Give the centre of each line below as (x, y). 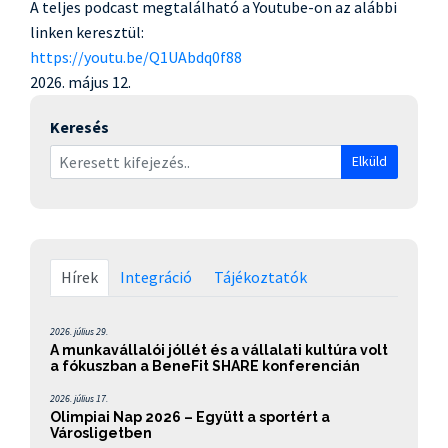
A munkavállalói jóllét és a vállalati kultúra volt (219, 349)
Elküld (369, 161)
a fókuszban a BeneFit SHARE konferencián (205, 365)
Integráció (156, 276)
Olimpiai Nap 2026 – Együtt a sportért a (190, 416)
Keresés (79, 127)
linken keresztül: (87, 32)
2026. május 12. (80, 82)
